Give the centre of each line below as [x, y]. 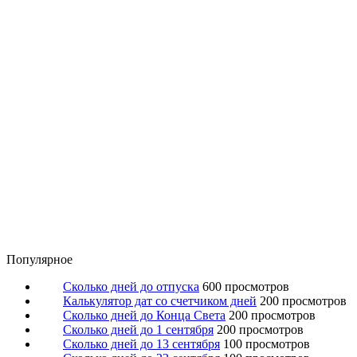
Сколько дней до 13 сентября [141, 344]
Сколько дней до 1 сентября [138, 330]
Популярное [39, 259]
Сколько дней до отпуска [131, 286]
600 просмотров [246, 286]
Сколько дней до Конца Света [144, 315]
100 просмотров [267, 344]
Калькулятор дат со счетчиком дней [160, 301]
